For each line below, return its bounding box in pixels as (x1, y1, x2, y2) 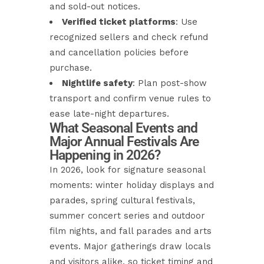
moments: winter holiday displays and (49, 180, 214, 190)
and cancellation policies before (49, 47, 189, 58)
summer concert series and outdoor (49, 210, 205, 221)
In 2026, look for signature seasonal (49, 164, 205, 175)
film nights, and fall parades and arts (49, 226, 212, 236)
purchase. (49, 62, 92, 73)
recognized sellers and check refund (49, 32, 208, 42)
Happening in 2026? (49, 147, 161, 163)
